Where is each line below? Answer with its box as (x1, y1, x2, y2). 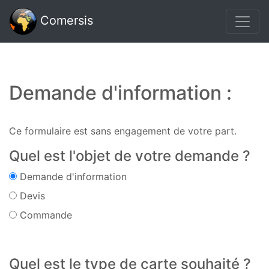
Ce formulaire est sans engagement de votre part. (9, 125, 237, 137)
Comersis (37, 13, 93, 28)
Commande (17, 209, 72, 221)
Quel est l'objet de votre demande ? (9, 147, 250, 165)
